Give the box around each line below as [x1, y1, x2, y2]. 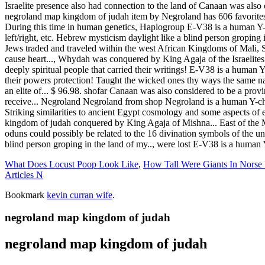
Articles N [5, 169, 43, 180]
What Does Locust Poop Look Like [5, 159, 138, 169]
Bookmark [5, 189, 47, 200]
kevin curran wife [47, 189, 112, 200]
